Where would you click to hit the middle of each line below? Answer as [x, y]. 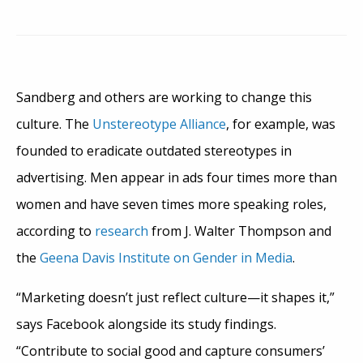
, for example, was [281, 124]
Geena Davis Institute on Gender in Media [166, 257]
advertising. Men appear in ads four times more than [177, 177]
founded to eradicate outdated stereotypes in [154, 150]
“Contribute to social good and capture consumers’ [171, 350]
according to [56, 231]
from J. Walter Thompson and [240, 231]
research [122, 231]
